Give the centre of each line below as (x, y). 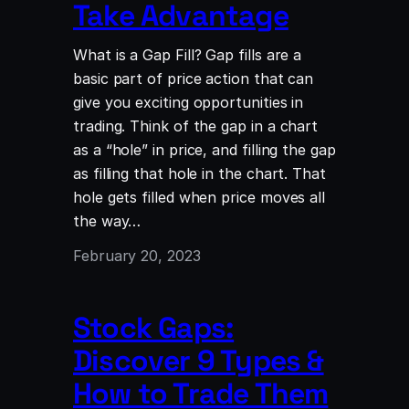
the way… (107, 220)
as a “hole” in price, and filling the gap (204, 149)
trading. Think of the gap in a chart (196, 126)
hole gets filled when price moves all (199, 197)
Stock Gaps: (154, 327)
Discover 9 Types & (199, 360)
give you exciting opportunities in (189, 102)
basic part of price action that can (194, 78)
